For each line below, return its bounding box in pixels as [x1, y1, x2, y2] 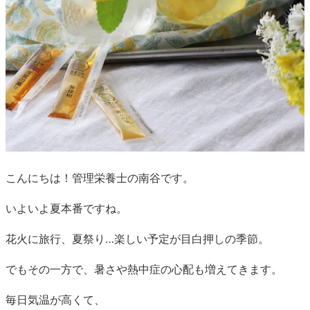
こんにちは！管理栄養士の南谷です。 [6, 171, 194, 185]
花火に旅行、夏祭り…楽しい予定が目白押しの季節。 [6, 232, 269, 246]
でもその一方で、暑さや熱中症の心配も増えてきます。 [6, 262, 282, 277]
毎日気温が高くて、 [6, 293, 105, 307]
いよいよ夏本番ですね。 [6, 201, 127, 216]
